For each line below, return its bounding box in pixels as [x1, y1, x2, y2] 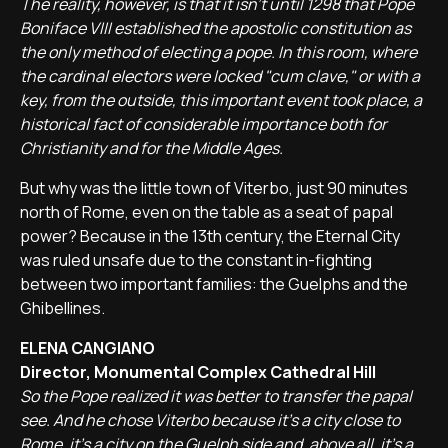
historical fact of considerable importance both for [20, 113, 387, 135]
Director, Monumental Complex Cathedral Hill [20, 361, 376, 383]
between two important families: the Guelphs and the [20, 273, 408, 295]
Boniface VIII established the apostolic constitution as [20, 17, 411, 39]
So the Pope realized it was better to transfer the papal [20, 385, 412, 407]
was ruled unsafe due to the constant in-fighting [20, 249, 372, 271]
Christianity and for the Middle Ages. [20, 137, 283, 159]
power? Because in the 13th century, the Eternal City [20, 225, 400, 247]
